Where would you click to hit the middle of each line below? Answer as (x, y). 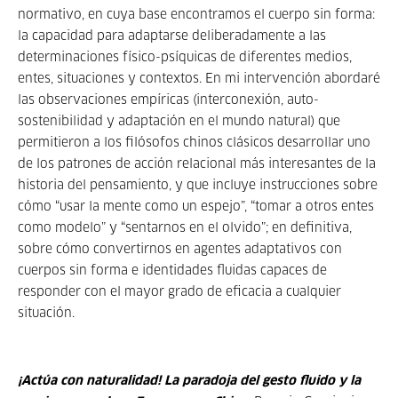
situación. (46, 314)
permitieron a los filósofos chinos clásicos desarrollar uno (194, 143)
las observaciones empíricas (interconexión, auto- (168, 100)
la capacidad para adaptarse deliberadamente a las (172, 36)
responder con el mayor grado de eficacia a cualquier (179, 292)
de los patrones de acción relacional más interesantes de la (197, 164)
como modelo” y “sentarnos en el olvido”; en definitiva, (185, 228)
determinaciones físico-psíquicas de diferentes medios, (185, 58)
